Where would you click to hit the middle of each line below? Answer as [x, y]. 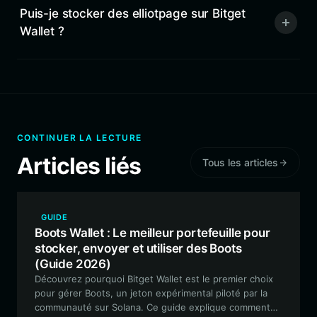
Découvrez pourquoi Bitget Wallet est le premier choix [154, 279]
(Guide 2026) [73, 264]
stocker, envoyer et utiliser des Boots [138, 248]
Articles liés [79, 166]
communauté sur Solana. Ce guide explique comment [152, 307]
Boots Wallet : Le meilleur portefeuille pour [152, 233]
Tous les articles [240, 162]
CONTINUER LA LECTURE [80, 138]
